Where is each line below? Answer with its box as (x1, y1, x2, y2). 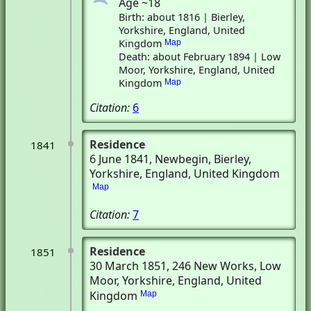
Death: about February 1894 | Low (119, 50, 281, 63)
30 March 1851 (90, 258, 167, 274)
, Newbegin (149, 151, 208, 167)
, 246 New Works (167, 258, 254, 274)
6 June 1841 (90, 151, 149, 167)
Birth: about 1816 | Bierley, (119, 10, 246, 24)
